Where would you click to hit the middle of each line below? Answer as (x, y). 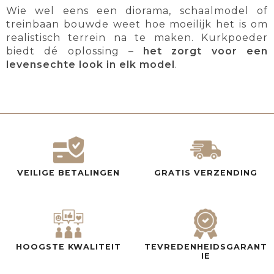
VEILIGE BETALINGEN (68, 173)
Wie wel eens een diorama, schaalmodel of (137, 11)
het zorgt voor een (206, 51)
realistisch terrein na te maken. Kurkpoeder (137, 38)
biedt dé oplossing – (75, 51)
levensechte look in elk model (91, 65)
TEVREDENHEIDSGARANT (206, 247)
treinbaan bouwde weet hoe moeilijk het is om (137, 24)
